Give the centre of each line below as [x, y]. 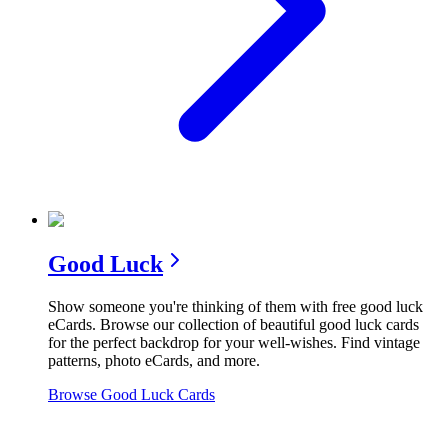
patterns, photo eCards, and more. [154, 361]
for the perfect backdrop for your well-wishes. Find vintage [234, 343]
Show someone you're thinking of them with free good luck [235, 307]
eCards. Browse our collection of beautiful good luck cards [233, 325]
